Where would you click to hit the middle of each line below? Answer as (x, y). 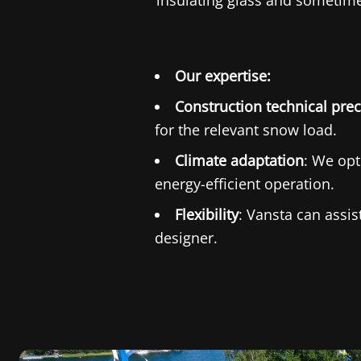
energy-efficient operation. (245, 184)
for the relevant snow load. (246, 130)
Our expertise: (223, 76)
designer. (186, 238)
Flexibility (207, 214)
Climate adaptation (239, 160)
